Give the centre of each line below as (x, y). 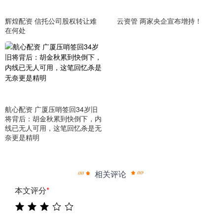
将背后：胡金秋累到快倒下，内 (53, 118)
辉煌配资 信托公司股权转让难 (51, 21)
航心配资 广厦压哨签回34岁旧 (51, 109)
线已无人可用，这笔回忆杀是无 (53, 128)
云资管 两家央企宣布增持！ (159, 21)
